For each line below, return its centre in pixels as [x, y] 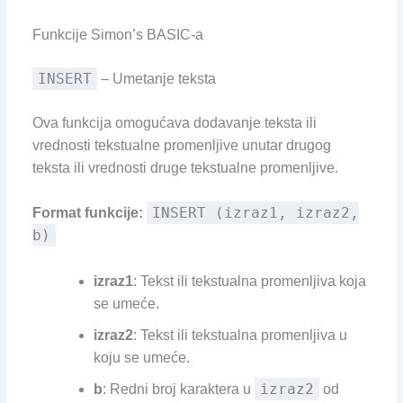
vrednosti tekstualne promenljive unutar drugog [181, 145]
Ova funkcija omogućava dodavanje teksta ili [174, 122]
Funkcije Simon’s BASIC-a [117, 34]
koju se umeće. [141, 358]
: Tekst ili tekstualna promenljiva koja [249, 282]
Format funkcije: [87, 213]
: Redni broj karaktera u [178, 390]
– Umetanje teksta [156, 78]
